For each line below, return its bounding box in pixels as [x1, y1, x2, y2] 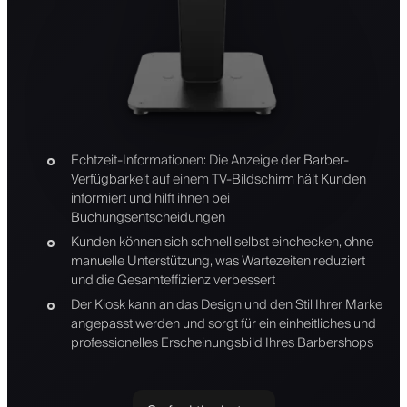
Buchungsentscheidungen [70, 205, 225, 229]
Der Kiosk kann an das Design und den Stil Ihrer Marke [70, 293, 382, 316]
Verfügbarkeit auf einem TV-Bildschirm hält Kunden [70, 167, 366, 191]
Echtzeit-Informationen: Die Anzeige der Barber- [70, 148, 349, 172]
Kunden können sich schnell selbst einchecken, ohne [70, 230, 373, 253]
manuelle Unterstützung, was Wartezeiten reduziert [70, 249, 365, 273]
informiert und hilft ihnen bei [70, 186, 230, 210]
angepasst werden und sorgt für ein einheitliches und [70, 312, 376, 335]
